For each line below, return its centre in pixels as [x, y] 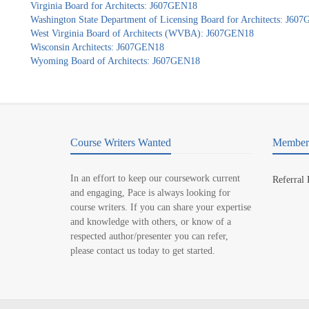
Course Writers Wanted [121, 142]
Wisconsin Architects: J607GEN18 [97, 47]
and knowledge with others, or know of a [151, 222]
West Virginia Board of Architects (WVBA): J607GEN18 [142, 33]
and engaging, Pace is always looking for [150, 193]
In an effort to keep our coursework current [155, 178]
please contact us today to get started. [143, 251]
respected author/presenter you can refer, [149, 236]
